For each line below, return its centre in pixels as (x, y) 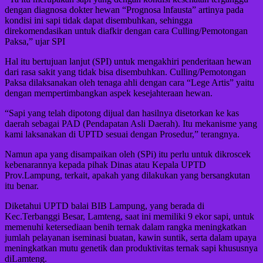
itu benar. (22, 186)
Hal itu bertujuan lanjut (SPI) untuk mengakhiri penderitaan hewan (128, 62)
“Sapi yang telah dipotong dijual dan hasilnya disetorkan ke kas (122, 113)
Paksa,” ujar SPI (35, 42)
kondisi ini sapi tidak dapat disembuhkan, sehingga (99, 21)
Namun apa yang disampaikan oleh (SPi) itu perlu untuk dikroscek (128, 154)
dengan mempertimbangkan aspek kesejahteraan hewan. (109, 93)
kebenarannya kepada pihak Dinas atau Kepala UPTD (105, 165)
